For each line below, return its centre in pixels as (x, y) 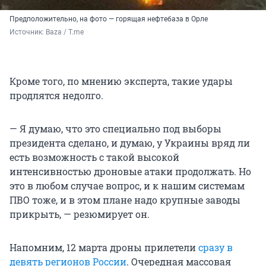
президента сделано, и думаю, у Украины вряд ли (130, 142)
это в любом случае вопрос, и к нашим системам (127, 185)
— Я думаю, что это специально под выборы (115, 128)
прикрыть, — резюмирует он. (80, 214)
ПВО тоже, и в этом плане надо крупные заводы (125, 199)
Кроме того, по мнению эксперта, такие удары (121, 81)
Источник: (28, 32)
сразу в (216, 247)
